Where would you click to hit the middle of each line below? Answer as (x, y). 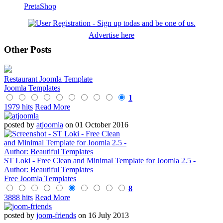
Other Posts (28, 50)
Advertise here (111, 35)
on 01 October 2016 (96, 124)
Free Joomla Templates (40, 178)
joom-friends (56, 215)
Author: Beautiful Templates (49, 169)
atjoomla (50, 124)
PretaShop (40, 6)
